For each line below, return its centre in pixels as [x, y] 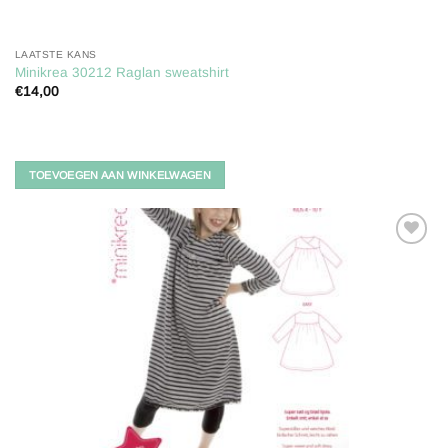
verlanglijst [396, 286]
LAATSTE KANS [55, 55]
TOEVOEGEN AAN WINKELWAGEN [120, 174]
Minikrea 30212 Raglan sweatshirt [121, 73]
